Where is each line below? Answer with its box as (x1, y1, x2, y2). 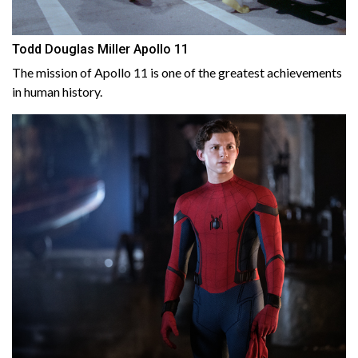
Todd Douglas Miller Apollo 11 (12, 41, 189, 57)
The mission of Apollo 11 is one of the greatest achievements (12, 64, 342, 80)
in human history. (12, 83, 102, 99)
